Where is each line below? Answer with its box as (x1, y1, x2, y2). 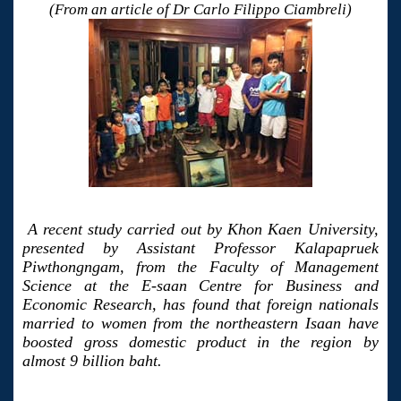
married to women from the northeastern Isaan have (22, 314, 379, 333)
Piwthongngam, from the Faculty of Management (22, 258, 379, 277)
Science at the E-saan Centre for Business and (22, 277, 379, 295)
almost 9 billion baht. (22, 352, 163, 371)
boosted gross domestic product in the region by (22, 333, 379, 352)
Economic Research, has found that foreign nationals (22, 295, 379, 314)
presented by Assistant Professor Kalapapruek (22, 239, 379, 258)
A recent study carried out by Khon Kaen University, (27, 220, 379, 239)
